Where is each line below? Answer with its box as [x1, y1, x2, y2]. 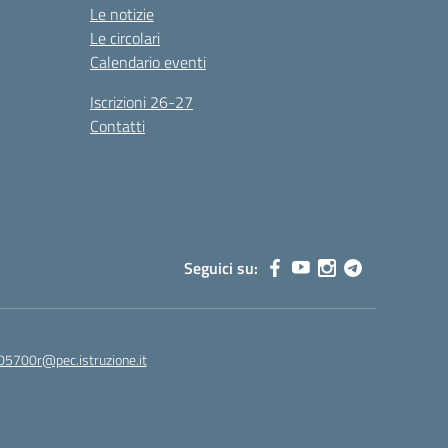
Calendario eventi [90, 50, 206, 74]
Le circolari [90, 26, 160, 50]
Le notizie [90, 2, 154, 26]
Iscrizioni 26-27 [90, 90, 193, 114]
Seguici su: [184, 256, 258, 280]
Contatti [90, 114, 145, 138]
